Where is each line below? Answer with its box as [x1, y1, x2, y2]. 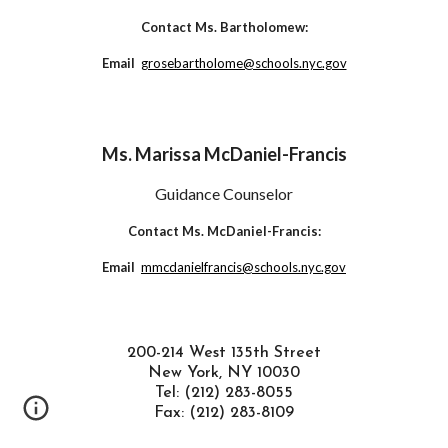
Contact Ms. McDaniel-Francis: [127, 223, 321, 239]
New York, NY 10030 [148, 365, 300, 381]
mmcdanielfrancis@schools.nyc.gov [141, 259, 346, 275]
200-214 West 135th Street [127, 345, 321, 361]
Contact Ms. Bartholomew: [140, 19, 308, 35]
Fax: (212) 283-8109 [154, 405, 294, 421]
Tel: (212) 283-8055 [155, 385, 293, 401]
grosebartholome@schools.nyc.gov [140, 55, 347, 71]
